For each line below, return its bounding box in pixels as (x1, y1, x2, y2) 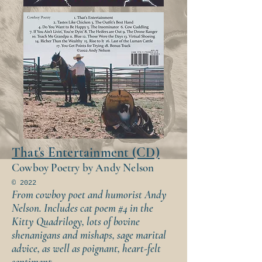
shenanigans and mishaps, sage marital (12, 228, 166, 242)
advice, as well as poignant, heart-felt (12, 242, 161, 255)
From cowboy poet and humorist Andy (12, 188, 167, 201)
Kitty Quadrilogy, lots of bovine (12, 215, 140, 228)
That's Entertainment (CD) (12, 144, 160, 161)
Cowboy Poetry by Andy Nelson (12, 161, 154, 174)
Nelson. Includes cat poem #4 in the (12, 201, 153, 215)
